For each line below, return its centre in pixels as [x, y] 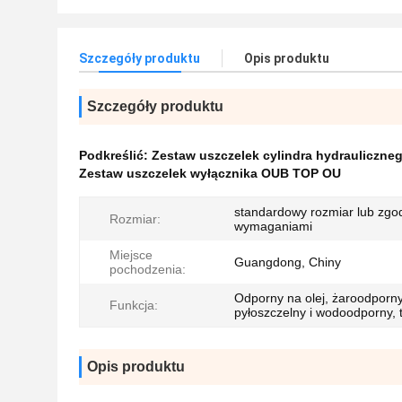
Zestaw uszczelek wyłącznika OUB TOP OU [210, 173]
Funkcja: [134, 305]
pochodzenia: [148, 269]
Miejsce [131, 255]
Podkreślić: [115, 155]
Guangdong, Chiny [288, 262]
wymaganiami [273, 226]
